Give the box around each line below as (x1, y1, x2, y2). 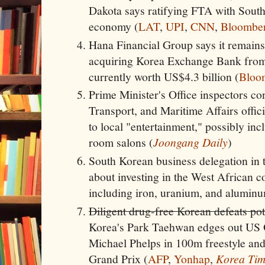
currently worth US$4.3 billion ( (89, 68, 239, 85)
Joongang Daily (153, 134, 228, 150)
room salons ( (89, 134, 153, 151)
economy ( (89, 18, 138, 34)
